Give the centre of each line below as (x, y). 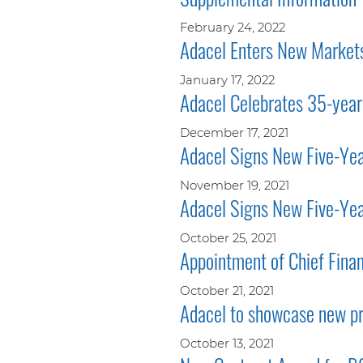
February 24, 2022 (233, 27)
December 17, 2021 (234, 132)
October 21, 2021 (227, 290)
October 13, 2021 (227, 343)
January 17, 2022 (227, 79)
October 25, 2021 (228, 237)
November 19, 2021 (235, 185)
